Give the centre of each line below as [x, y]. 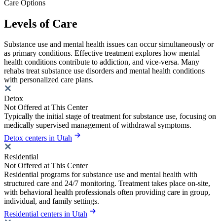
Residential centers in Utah [46, 214]
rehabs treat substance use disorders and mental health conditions [104, 71]
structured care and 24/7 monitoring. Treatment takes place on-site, [107, 184]
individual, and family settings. [52, 201]
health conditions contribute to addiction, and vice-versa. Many [102, 62]
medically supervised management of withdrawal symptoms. [98, 125]
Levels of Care [41, 23]
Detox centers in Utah [38, 138]
